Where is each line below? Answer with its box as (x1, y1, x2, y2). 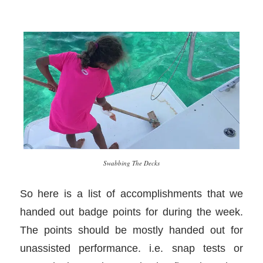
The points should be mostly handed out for (19, 224, 244, 237)
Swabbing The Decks (103, 158, 160, 167)
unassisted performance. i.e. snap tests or (19, 242, 244, 255)
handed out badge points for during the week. (19, 205, 244, 218)
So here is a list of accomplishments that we (19, 187, 244, 200)
